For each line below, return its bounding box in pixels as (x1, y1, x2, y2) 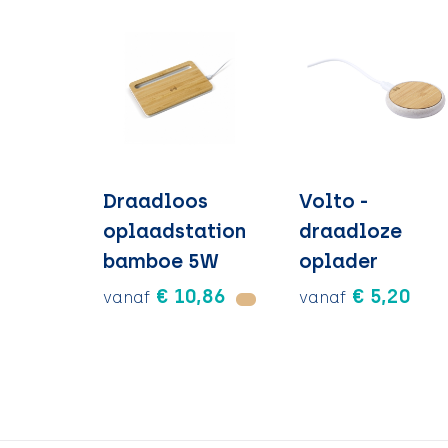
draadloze (299, 218, 403, 243)
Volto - (299, 188, 369, 213)
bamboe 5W (102, 248, 219, 273)
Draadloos (102, 188, 208, 213)
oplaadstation (102, 218, 246, 243)
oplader (299, 248, 379, 273)
